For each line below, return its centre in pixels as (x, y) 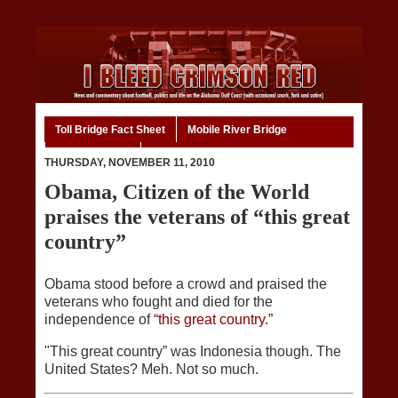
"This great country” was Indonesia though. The (193, 352)
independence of (99, 320)
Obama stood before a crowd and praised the (186, 284)
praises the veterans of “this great (197, 217)
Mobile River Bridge (237, 129)
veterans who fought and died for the (159, 302)
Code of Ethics (93, 155)
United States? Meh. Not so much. (151, 370)
